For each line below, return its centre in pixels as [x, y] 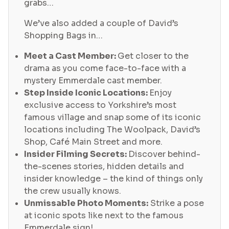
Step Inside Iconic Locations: [87, 93]
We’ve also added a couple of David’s [101, 24]
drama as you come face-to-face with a [105, 68]
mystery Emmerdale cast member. [93, 81]
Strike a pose [176, 203]
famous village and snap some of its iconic [112, 118]
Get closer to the [153, 56]
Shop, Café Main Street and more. [93, 142]
